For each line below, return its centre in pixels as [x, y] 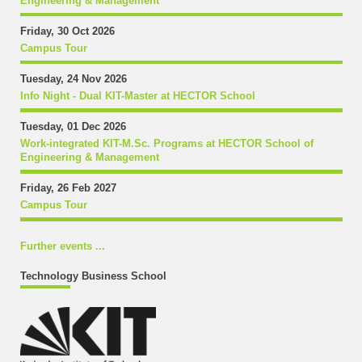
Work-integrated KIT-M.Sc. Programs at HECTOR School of [166, 143]
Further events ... [62, 247]
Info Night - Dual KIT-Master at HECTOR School [137, 96]
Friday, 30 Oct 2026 [67, 31]
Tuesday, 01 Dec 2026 [73, 126]
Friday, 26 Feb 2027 [68, 188]
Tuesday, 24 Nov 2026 [73, 79]
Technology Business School [93, 277]
